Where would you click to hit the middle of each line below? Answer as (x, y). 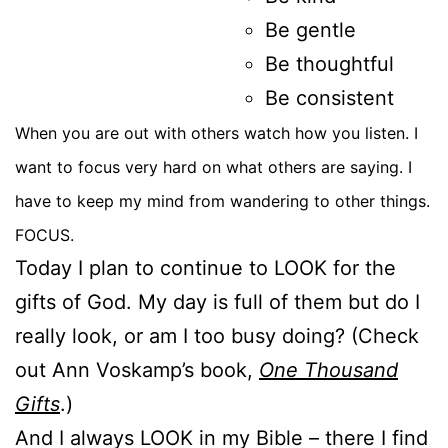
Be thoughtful (329, 63)
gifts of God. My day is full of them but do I (217, 301)
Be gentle (310, 29)
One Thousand (328, 369)
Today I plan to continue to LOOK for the (205, 267)
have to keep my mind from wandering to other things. (222, 200)
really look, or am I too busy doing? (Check (217, 335)
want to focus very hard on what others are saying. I (213, 166)
